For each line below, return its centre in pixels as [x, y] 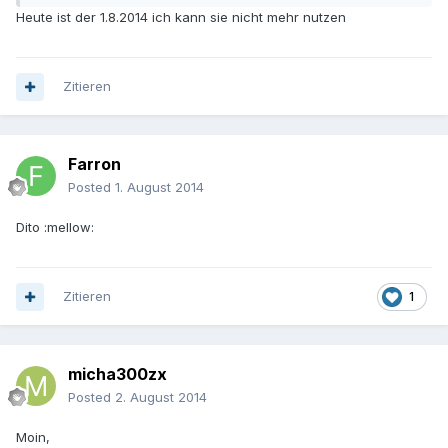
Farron [94, 164]
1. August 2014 [159, 187]
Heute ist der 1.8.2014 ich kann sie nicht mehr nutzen [181, 17]
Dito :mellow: [55, 227]
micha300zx [117, 374]
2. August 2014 [161, 397]
